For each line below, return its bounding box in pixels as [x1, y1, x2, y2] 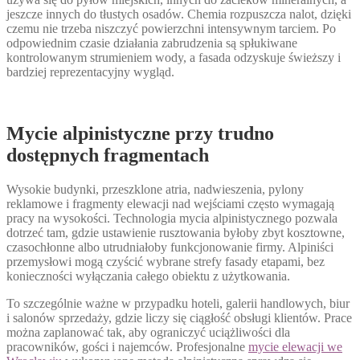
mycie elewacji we [248, 339, 342, 354]
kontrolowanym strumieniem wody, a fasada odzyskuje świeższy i [6, 50, 341, 64]
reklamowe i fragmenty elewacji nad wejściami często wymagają [6, 196, 334, 211]
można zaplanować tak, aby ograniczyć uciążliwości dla [6, 325, 290, 339]
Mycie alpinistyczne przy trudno [6, 122, 274, 144]
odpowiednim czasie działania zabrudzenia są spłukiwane [6, 35, 297, 50]
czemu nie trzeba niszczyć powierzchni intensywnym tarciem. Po [6, 21, 336, 35]
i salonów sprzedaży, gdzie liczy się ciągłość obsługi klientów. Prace [6, 310, 352, 325]
